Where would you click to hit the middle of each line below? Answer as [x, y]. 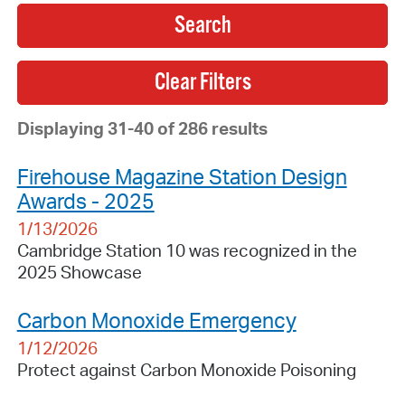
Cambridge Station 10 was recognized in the [187, 250]
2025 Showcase [79, 272]
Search [202, 25]
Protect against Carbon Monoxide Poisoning [186, 369]
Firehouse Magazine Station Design [182, 176]
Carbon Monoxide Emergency [156, 320]
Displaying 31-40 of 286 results [142, 128]
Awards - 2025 [85, 200]
